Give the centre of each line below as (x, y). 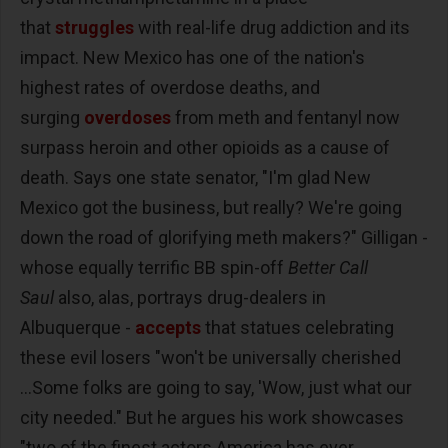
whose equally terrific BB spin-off (154, 267)
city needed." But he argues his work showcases (212, 417)
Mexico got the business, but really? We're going (211, 207)
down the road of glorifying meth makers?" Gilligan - (224, 237)
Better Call (328, 267)
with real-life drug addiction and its (272, 27)
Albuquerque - (77, 327)
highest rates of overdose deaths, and (170, 87)
